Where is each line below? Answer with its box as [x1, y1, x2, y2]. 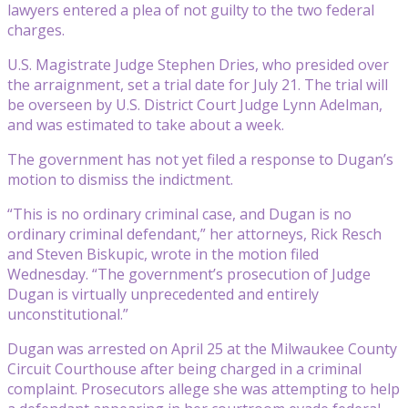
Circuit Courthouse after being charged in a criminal [7, 358, 362, 379]
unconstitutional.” [7, 303, 128, 324]
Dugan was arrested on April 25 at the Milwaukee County [7, 338, 397, 359]
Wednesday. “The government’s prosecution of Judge [7, 263, 371, 284]
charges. [7, 19, 65, 40]
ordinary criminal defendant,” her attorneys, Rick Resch [7, 223, 382, 244]
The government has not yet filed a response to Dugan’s [7, 148, 393, 169]
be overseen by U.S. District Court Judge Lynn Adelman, [7, 94, 382, 115]
